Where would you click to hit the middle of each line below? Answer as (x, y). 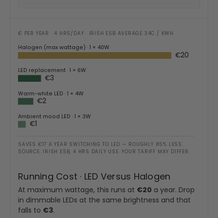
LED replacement (43, 71)
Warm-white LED (42, 93)
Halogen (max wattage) (53, 47)
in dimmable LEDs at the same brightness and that (104, 200)
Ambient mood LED (45, 116)
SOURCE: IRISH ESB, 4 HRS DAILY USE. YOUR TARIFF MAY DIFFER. (104, 152)
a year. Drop (173, 190)
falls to (30, 210)
